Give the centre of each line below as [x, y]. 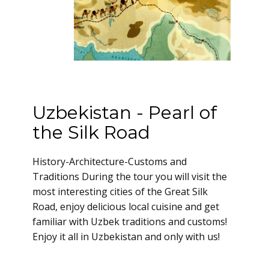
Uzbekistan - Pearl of [125, 113]
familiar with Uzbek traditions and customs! [130, 222]
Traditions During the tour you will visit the [130, 177]
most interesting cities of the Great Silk [120, 192]
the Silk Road [91, 132]
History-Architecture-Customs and [110, 162]
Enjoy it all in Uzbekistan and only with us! [126, 237]
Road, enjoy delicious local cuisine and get [126, 207]
